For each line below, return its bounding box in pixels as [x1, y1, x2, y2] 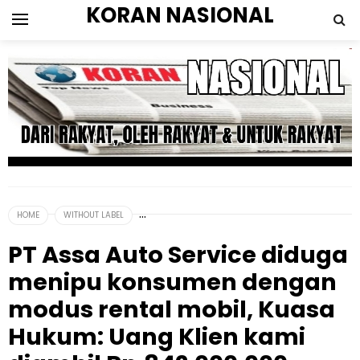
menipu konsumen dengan [8, 266, 337, 299]
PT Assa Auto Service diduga [8, 239, 348, 272]
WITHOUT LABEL [63, 209, 124, 222]
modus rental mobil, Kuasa [8, 293, 335, 326]
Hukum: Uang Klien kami [8, 321, 305, 354]
